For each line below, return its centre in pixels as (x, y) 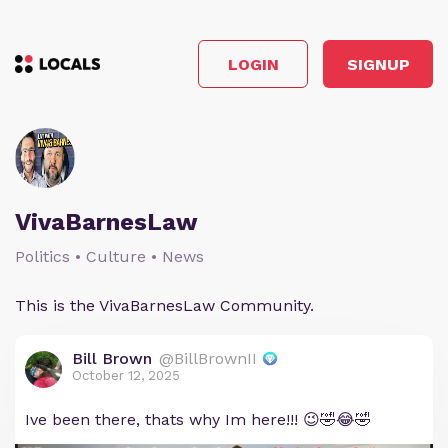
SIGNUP (378, 64)
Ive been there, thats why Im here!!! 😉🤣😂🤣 (198, 419)
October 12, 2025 (126, 375)
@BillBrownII (208, 358)
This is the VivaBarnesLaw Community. (164, 305)
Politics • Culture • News (109, 256)
